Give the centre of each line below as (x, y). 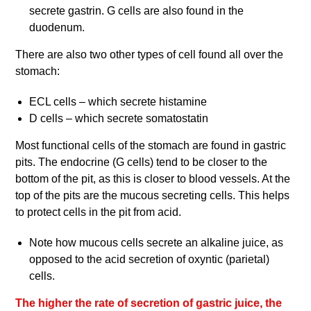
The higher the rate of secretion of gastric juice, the (149, 303)
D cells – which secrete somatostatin (119, 119)
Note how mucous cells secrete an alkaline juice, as (157, 243)
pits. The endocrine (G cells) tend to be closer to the (142, 162)
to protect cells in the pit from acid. (99, 212)
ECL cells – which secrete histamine (118, 102)
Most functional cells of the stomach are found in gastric (151, 146)
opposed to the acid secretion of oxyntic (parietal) (150, 260)
